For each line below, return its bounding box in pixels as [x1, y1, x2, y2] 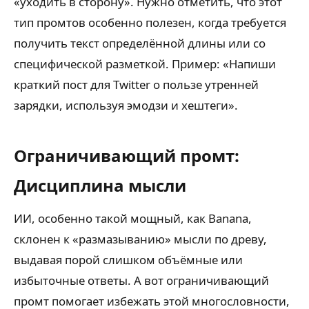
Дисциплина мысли [14, 174, 186, 197]
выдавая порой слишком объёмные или [14, 252, 243, 268]
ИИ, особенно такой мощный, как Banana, [14, 210, 252, 226]
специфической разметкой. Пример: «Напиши [14, 56, 276, 72]
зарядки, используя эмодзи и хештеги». [14, 97, 238, 113]
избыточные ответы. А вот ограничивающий [14, 272, 269, 288]
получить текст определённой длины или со [14, 35, 266, 51]
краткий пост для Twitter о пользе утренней [14, 77, 259, 92]
